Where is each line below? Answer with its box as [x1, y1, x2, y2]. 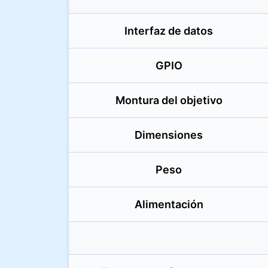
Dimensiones [135, 129, 203, 141]
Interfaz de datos [124, 25, 213, 37]
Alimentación [134, 198, 203, 211]
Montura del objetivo [115, 94, 223, 106]
